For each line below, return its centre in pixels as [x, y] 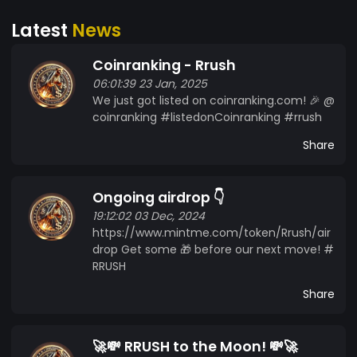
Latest [41, 30]
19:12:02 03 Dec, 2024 [149, 216]
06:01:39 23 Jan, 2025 [150, 83]
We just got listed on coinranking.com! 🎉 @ [214, 100]
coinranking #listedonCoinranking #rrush [207, 117]
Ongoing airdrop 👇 [159, 197]
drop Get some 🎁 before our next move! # [213, 249]
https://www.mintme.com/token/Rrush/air [212, 232]
